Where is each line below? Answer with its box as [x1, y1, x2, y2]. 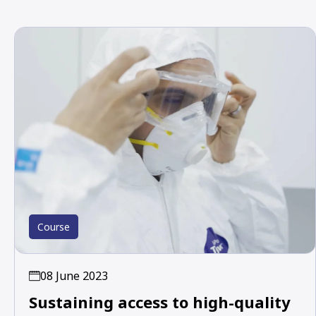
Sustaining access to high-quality [29, 291, 291, 312]
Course [37, 219, 70, 233]
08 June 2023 [40, 267, 108, 284]
